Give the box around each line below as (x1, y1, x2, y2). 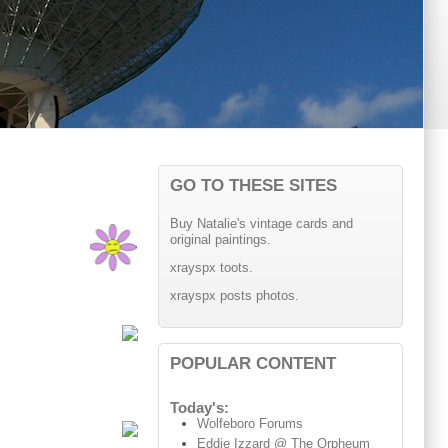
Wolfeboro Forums (197, 416, 304, 432)
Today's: (169, 400, 229, 417)
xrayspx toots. (169, 260, 253, 276)
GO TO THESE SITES (169, 175, 337, 196)
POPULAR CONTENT (169, 352, 336, 373)
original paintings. (169, 232, 271, 248)
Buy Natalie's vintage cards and (169, 216, 353, 232)
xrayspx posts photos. (169, 288, 299, 303)
